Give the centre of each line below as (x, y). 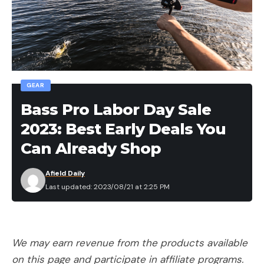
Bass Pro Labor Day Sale (116, 110)
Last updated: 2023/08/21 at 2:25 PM (108, 187)
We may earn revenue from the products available (130, 242)
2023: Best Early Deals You (123, 129)
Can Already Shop (91, 149)
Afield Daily (65, 174)
